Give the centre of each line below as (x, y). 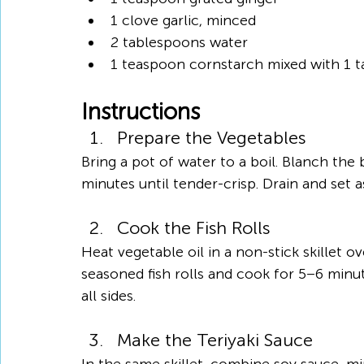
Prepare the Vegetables (211, 138)
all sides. (108, 296)
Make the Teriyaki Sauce (215, 340)
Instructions (141, 112)
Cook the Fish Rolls (193, 228)
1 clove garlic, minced (183, 20)
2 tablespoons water (179, 42)
